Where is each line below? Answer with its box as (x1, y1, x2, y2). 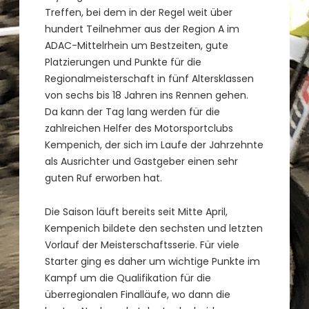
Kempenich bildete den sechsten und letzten (45, 221, 263, 236)
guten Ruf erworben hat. (45, 171, 163, 186)
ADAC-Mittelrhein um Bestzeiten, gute (45, 39, 229, 53)
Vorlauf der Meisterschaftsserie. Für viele (45, 238, 240, 252)
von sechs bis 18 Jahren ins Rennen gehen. (45, 88, 249, 103)
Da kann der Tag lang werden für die (45, 105, 221, 119)
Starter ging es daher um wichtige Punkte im (45, 255, 261, 269)
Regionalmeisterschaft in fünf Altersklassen (45, 72, 255, 86)
